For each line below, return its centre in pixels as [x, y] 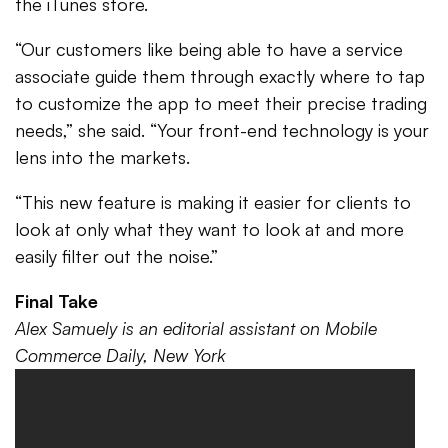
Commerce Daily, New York [120, 355]
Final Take [56, 301]
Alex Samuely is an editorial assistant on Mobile [196, 328]
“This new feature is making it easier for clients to [213, 202]
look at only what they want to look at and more [209, 229]
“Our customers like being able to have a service [209, 49]
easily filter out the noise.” [116, 256]
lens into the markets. [102, 157]
